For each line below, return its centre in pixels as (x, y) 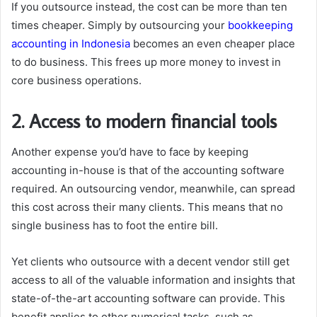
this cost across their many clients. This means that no (147, 207)
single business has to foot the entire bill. (115, 225)
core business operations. (78, 80)
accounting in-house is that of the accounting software (148, 170)
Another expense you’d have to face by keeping (130, 152)
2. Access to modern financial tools (144, 120)
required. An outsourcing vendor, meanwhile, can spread (153, 189)
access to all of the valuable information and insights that (153, 280)
